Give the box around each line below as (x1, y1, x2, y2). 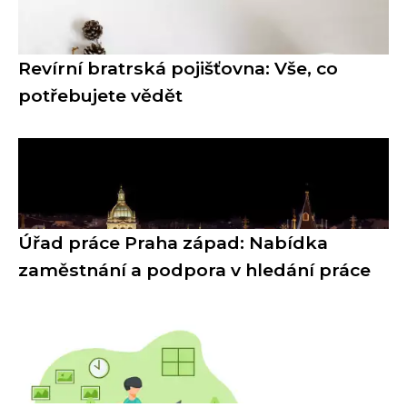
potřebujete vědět (18, 84, 183, 106)
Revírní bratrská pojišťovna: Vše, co (18, 56, 338, 79)
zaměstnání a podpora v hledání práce (18, 258, 371, 281)
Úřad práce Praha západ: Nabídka (18, 231, 328, 253)
